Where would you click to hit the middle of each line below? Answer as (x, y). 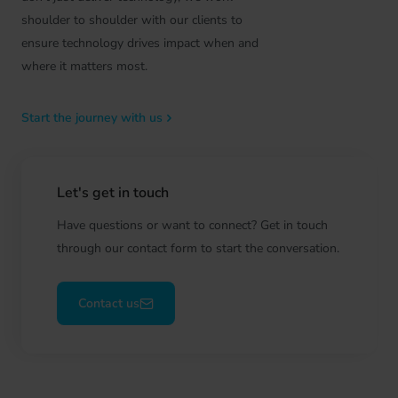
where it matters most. (84, 67)
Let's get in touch (113, 193)
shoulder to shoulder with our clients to (132, 20)
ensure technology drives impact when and (140, 44)
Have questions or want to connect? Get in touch (192, 226)
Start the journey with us (92, 118)
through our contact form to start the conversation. (198, 249)
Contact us (109, 304)
